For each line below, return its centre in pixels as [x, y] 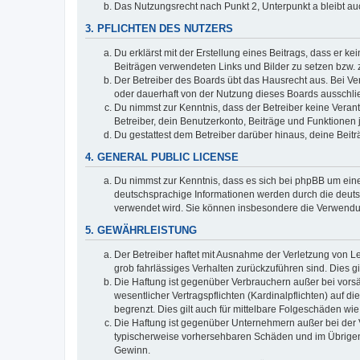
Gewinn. [132, 350]
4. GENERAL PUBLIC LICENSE [162, 157]
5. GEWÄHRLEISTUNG [141, 230]
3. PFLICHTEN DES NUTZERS [159, 29]
